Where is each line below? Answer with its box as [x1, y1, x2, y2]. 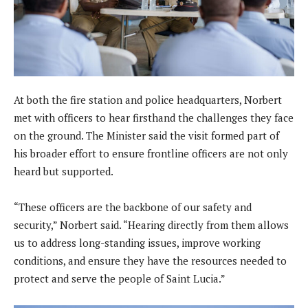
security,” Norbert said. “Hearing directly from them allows [14, 218, 289, 232]
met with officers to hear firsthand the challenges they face [14, 111, 294, 125]
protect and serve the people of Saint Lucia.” [14, 272, 225, 286]
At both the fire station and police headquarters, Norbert [14, 93, 282, 107]
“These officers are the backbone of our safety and [14, 200, 252, 214]
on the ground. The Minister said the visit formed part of [14, 129, 279, 143]
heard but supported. [14, 164, 113, 179]
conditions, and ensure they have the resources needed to [14, 254, 287, 268]
